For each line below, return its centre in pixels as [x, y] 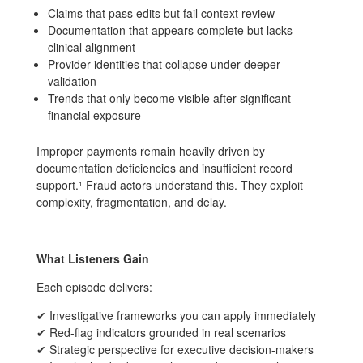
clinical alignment [91, 47]
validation [72, 81]
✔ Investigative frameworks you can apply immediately [176, 315]
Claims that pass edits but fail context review [161, 13]
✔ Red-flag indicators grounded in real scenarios [161, 332]
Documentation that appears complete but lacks [170, 30]
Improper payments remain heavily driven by [150, 150]
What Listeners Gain [92, 258]
